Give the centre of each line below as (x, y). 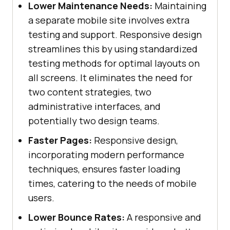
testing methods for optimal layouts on (114, 63)
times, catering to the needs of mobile (112, 184)
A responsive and (163, 217)
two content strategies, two (90, 92)
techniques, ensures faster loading (104, 169)
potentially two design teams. (94, 121)
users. (41, 198)
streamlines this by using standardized (113, 49)
